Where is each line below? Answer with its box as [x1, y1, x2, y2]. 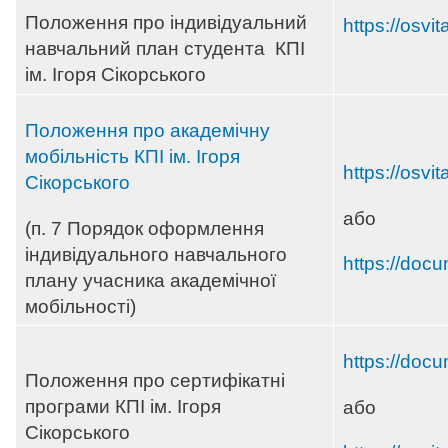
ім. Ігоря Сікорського [25, 64, 206, 86]
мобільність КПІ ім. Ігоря [25, 146, 240, 168]
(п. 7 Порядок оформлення [25, 217, 264, 239]
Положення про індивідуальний [25, 12, 307, 34]
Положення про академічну [25, 120, 270, 142]
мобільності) [25, 295, 141, 317]
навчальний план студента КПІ [25, 38, 305, 60]
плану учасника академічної [25, 269, 276, 291]
